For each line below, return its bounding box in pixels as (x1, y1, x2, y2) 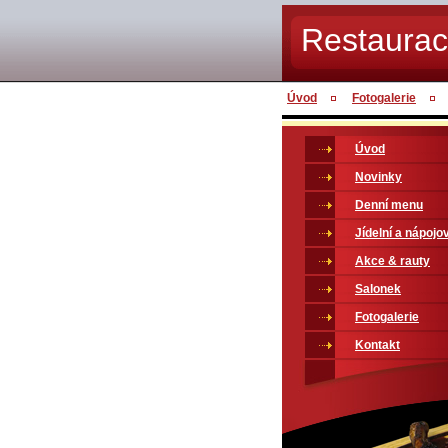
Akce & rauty (355, 255, 430, 267)
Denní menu (355, 199, 423, 211)
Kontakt (355, 339, 400, 351)
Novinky (355, 171, 402, 183)
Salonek (355, 283, 401, 295)
